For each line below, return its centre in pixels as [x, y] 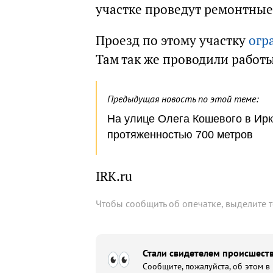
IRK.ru [114, 176]
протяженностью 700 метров [180, 135]
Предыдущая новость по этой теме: [183, 99]
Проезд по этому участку [172, 41]
